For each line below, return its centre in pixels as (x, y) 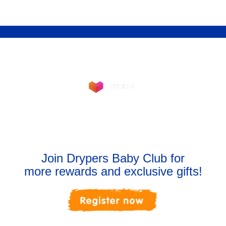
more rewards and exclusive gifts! (113, 171)
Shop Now (113, 49)
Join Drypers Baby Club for (113, 158)
